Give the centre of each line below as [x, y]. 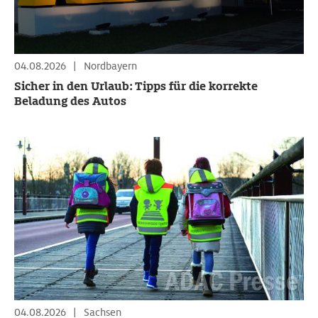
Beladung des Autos [70, 101]
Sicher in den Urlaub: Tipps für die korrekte [136, 86]
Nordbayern [110, 66]
